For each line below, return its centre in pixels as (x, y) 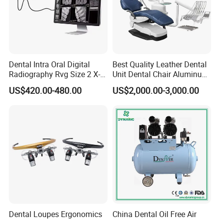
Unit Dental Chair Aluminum (160, 74)
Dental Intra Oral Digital (50, 64)
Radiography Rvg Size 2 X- (55, 74)
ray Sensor (27, 84)
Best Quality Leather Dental (159, 64)
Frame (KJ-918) (139, 84)
